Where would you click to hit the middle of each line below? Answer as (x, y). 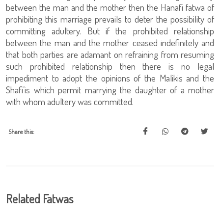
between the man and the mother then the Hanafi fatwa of (110, 7)
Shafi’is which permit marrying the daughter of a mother (110, 90)
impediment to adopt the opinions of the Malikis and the (110, 78)
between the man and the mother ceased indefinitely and (110, 42)
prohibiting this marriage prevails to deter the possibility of (110, 19)
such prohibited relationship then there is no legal (110, 66)
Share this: (21, 132)
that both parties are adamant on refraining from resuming (110, 54)
